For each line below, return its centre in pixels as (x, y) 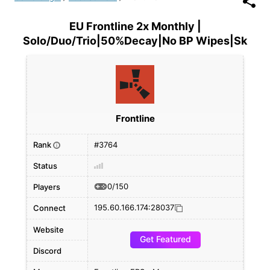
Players (47, 187)
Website (49, 230)
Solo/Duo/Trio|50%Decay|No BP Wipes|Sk (135, 41)
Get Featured (165, 239)
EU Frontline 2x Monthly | (135, 26)
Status (45, 166)
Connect (49, 208)
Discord (47, 251)
